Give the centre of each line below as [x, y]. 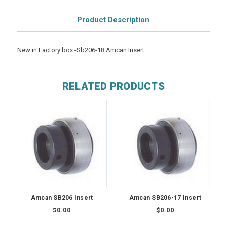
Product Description [113, 20]
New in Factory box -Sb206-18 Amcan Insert [81, 50]
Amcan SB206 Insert [62, 198]
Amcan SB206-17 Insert [165, 198]
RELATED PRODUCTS [113, 86]
